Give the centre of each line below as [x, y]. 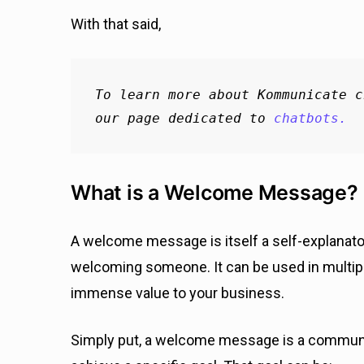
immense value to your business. [178, 293]
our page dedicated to [184, 118]
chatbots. [310, 118]
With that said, [116, 24]
